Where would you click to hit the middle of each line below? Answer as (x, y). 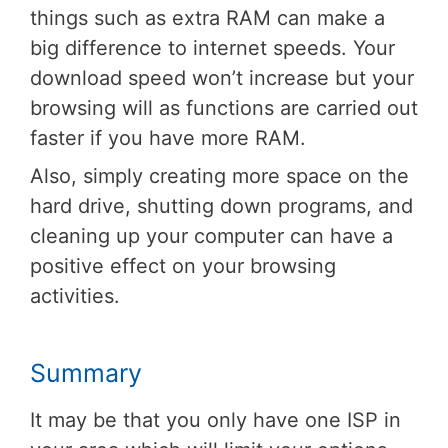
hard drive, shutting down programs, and (221, 205)
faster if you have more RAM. (168, 137)
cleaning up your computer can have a (211, 235)
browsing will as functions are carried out (224, 107)
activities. (75, 295)
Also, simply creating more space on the (219, 175)
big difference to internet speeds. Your (212, 47)
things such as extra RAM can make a (207, 17)
